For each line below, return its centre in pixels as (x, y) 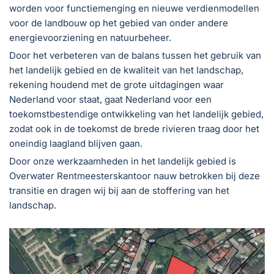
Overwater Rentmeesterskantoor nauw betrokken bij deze (135, 176)
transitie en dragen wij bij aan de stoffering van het (119, 190)
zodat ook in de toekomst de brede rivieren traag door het (134, 128)
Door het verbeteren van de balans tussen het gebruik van (135, 55)
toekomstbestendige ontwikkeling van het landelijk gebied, (136, 114)
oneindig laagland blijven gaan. (76, 143)
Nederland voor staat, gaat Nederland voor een (110, 99)
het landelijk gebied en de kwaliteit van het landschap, (126, 70)
